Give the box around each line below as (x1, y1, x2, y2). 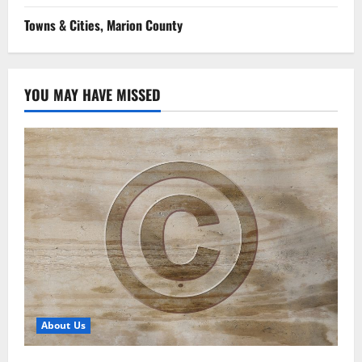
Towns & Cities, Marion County (24, 15, 183, 35)
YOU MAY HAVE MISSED (24, 83, 161, 105)
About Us (41, 318, 86, 333)
